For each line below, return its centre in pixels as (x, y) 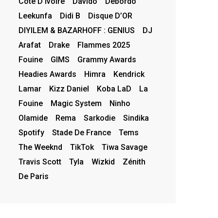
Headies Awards (47, 74)
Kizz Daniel (69, 89)
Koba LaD (114, 89)
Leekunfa (35, 16)
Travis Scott (40, 162)
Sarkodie (99, 118)
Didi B (70, 16)
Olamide (33, 118)
